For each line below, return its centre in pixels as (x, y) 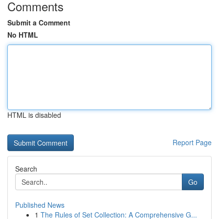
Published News (40, 205)
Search (26, 169)
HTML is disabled (34, 115)
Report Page (192, 142)
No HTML (23, 35)
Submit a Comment (39, 22)
